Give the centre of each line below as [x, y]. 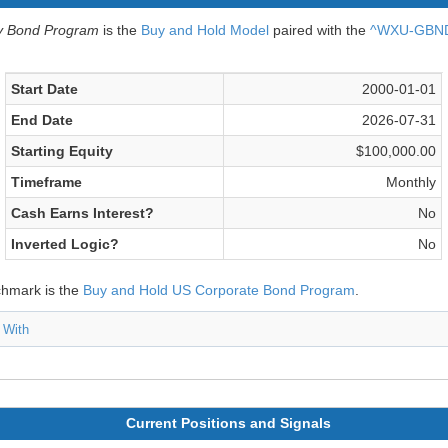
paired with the [319, 30]
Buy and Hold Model [204, 30]
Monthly [411, 182]
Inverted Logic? [65, 244]
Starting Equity [62, 151]
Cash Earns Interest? [83, 213]
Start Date [45, 89]
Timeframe [47, 182]
